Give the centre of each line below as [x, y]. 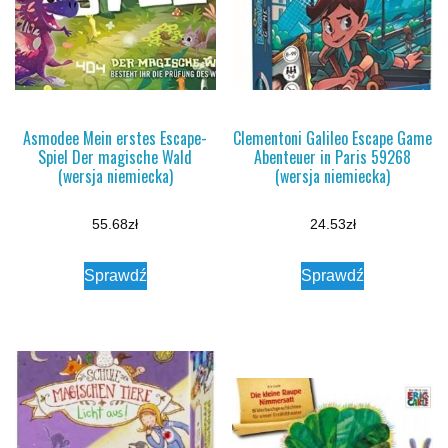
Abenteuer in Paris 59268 [333, 157]
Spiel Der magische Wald [115, 157]
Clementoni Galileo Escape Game [333, 138]
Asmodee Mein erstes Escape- [115, 138]
